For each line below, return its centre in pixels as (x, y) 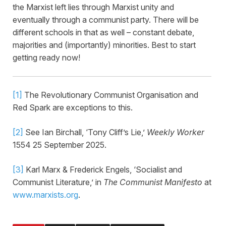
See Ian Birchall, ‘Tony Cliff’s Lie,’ (85, 132)
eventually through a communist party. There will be (106, 20)
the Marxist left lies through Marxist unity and (93, 7)
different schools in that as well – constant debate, (103, 33)
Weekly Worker (176, 132)
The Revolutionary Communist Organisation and (110, 95)
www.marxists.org (45, 195)
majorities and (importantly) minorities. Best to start (104, 45)
